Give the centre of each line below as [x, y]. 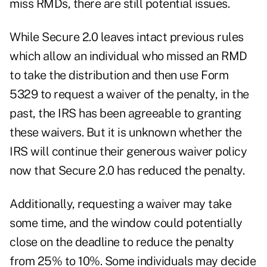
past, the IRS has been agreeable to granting [125, 114]
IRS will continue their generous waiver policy [128, 152]
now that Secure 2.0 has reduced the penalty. [127, 171]
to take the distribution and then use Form [119, 75]
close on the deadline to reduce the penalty [122, 242]
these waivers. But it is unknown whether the [125, 133]
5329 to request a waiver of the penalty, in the [129, 94]
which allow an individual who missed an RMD [128, 56]
